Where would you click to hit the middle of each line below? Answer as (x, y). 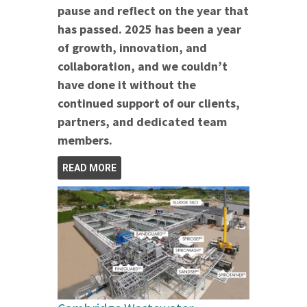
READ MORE (89, 168)
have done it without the (127, 84)
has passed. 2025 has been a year (149, 29)
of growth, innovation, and (132, 47)
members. (85, 140)
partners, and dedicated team (142, 121)
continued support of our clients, (149, 103)
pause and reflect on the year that (153, 10)
